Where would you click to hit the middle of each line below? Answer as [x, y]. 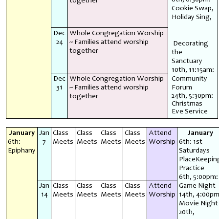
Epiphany [22, 151]
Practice [191, 168]
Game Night [197, 186]
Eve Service [189, 111]
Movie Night [198, 203]
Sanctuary [187, 61]
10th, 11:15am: [193, 70]
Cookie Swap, [192, 8]
